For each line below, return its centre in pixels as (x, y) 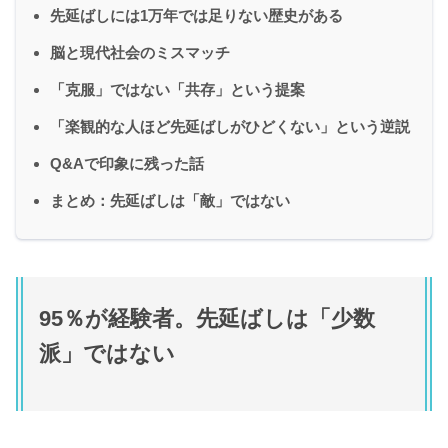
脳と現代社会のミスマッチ (140, 53)
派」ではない (107, 354)
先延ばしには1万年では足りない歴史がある (196, 16)
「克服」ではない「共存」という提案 (177, 90)
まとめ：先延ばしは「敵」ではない (170, 201)
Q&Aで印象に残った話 (127, 164)
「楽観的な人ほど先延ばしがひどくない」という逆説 (230, 127)
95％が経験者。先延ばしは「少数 (207, 319)
